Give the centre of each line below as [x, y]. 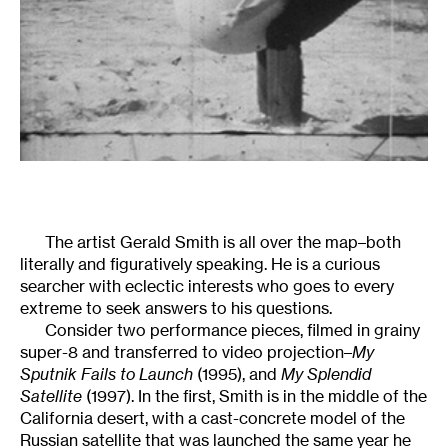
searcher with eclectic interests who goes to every [207, 285]
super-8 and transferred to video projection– [186, 351]
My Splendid [326, 373]
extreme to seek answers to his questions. [176, 307]
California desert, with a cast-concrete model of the [212, 417]
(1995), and [237, 373]
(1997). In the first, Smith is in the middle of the [254, 395]
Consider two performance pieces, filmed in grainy [232, 329]
